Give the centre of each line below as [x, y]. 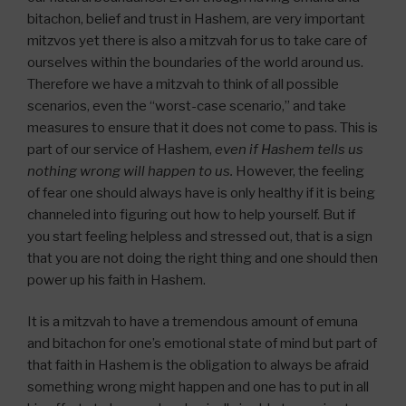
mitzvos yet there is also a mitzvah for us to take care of [197, 40]
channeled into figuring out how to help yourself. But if [191, 214]
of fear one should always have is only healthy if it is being [201, 193]
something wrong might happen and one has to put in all [198, 387]
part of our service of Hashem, [121, 149]
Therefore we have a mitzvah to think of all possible [183, 84]
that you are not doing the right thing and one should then [203, 258]
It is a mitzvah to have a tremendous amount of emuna [193, 322]
